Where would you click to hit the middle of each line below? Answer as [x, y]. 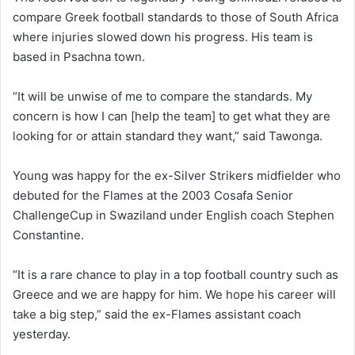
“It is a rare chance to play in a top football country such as [176, 275]
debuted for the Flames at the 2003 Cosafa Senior [153, 196]
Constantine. [48, 235]
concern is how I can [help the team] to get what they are [172, 116]
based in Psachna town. [79, 57]
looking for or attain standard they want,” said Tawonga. [168, 136]
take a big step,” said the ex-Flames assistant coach [157, 315]
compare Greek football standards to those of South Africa [176, 17]
